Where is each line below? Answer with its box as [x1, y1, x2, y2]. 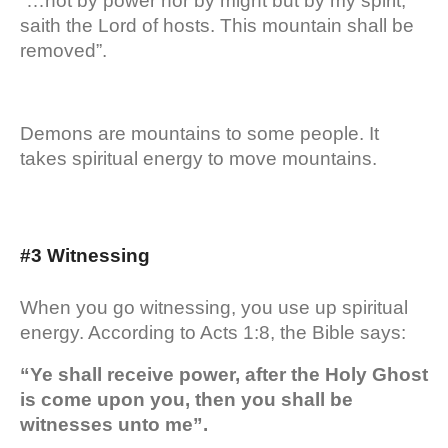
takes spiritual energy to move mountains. [20, 147, 382, 169]
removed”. [20, 39, 107, 61]
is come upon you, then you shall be [20, 388, 353, 410]
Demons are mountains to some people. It [20, 122, 379, 144]
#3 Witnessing [20, 244, 150, 266]
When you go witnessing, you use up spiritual [20, 296, 408, 318]
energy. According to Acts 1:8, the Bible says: [20, 321, 406, 343]
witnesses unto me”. [20, 413, 208, 435]
